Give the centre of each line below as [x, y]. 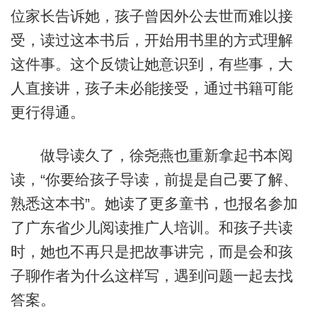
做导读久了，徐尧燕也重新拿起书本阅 [151, 156]
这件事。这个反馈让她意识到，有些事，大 [151, 64]
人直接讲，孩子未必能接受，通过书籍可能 [151, 88]
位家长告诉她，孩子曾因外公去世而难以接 [151, 16]
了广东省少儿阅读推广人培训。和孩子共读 [151, 228]
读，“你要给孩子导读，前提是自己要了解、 [154, 180]
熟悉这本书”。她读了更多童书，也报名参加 [154, 204]
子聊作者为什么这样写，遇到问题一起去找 [151, 276]
